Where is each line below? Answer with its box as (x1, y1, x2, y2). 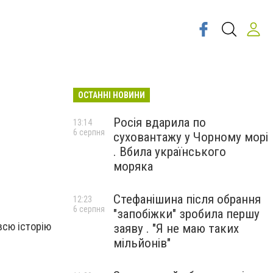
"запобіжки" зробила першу (113, 207, 260, 221)
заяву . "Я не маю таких (113, 221, 239, 236)
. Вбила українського (113, 144, 226, 159)
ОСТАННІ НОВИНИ (78, 90, 145, 100)
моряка (113, 159, 153, 174)
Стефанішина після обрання (113, 192, 261, 207)
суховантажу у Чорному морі (113, 130, 268, 144)
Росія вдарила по (113, 115, 206, 130)
